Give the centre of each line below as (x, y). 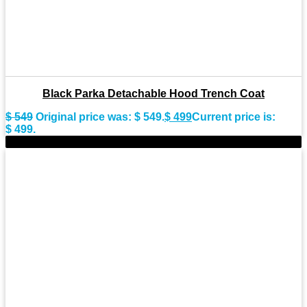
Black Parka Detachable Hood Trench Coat (153, 93)
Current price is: (234, 116)
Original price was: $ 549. (100, 116)
